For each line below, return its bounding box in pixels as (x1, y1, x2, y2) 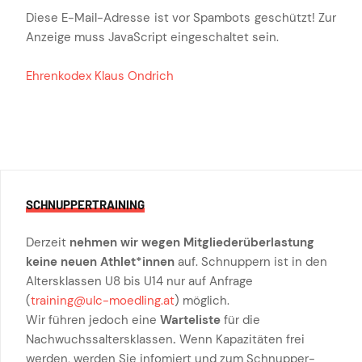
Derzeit (26, 234, 69, 251)
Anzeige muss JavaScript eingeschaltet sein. (26, 29, 279, 46)
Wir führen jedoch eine (26, 312, 160, 329)
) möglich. (175, 293, 229, 309)
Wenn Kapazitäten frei (176, 331, 305, 348)
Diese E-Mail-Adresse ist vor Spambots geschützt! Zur (26, 10, 336, 27)
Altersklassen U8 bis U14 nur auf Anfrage (26, 273, 253, 290)
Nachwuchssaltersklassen (26, 331, 173, 348)
